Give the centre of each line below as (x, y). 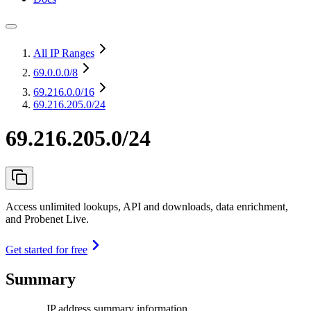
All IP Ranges (64, 53)
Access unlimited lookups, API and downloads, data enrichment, (147, 206)
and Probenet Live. (47, 219)
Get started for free (47, 249)
